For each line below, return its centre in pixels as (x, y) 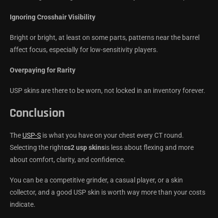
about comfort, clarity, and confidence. (68, 159)
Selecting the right (37, 147)
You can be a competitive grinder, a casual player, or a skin (96, 180)
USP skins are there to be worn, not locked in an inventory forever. (108, 90)
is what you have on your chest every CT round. (112, 135)
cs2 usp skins (84, 147)
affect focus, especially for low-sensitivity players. (84, 49)
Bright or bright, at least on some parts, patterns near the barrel (105, 37)
